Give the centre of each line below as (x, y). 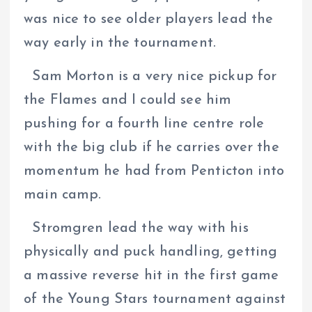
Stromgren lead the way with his (136, 229)
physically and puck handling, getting (151, 252)
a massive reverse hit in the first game (151, 276)
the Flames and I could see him (128, 101)
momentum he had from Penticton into (154, 172)
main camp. (63, 195)
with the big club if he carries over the (151, 148)
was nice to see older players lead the (149, 19)
